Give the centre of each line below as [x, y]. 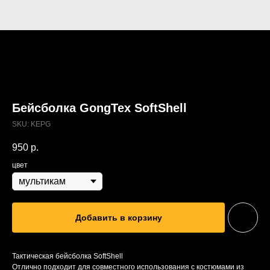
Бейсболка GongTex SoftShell [99, 108]
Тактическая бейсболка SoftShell [67, 256]
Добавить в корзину [118, 217]
